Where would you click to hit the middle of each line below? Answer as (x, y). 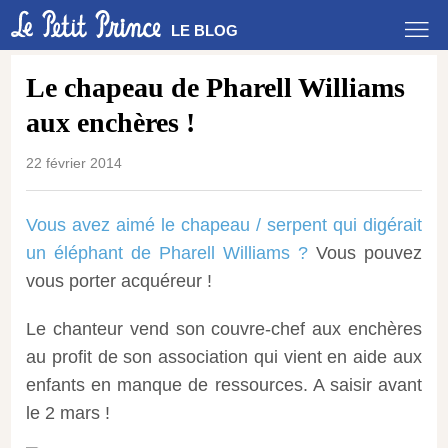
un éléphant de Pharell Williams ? (167, 253)
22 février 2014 (74, 163)
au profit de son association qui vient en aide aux (224, 357)
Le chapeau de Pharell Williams (216, 87)
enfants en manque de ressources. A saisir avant (224, 385)
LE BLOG (205, 30)
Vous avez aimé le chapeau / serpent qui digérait (224, 225)
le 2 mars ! (68, 413)
